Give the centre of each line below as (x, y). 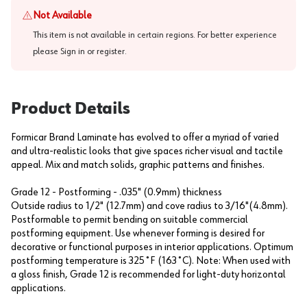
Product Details (71, 109)
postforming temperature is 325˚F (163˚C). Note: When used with (151, 261)
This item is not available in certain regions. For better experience (155, 35)
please (46, 51)
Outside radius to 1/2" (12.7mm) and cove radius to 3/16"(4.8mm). (149, 206)
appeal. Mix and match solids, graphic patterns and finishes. (138, 165)
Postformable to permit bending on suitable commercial (130, 220)
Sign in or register (93, 51)
